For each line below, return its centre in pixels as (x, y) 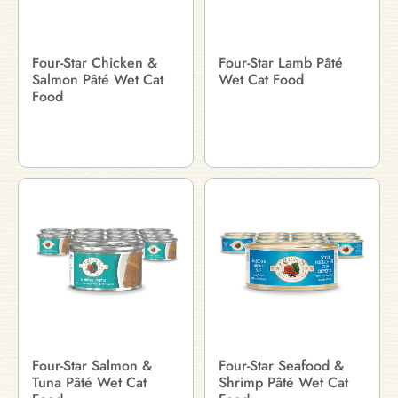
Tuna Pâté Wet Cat (89, 382)
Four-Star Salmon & (92, 366)
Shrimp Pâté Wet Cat (283, 382)
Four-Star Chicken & (95, 63)
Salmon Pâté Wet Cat (98, 80)
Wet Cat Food (261, 80)
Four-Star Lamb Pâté (281, 63)
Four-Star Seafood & (281, 366)
